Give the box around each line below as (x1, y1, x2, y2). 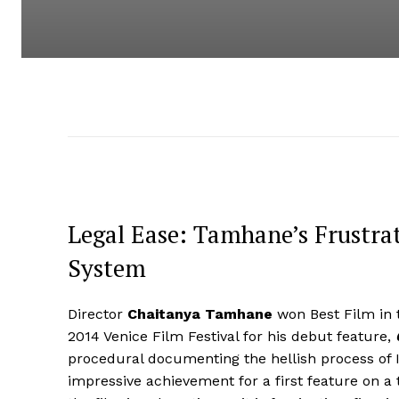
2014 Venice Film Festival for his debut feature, (68, 327, 395, 345)
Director (68, 305, 127, 322)
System (68, 251, 146, 284)
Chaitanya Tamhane (127, 305, 273, 322)
